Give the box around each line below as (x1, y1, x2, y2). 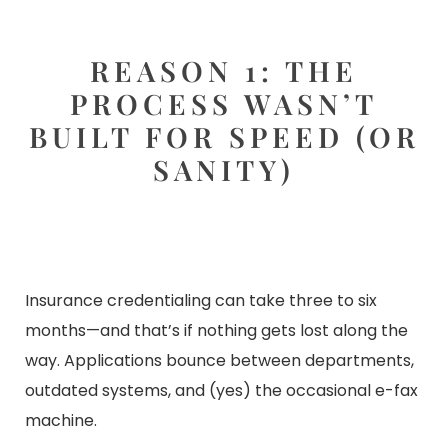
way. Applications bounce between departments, (25, 349, 414, 372)
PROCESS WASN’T (70, 85, 378, 122)
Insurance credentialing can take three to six (25, 289, 377, 312)
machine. (25, 409, 97, 432)
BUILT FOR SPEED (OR (28, 118, 420, 155)
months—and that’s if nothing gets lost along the (25, 319, 408, 342)
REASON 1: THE (90, 52, 358, 89)
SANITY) (153, 151, 295, 188)
